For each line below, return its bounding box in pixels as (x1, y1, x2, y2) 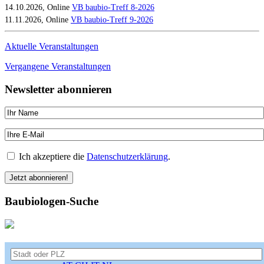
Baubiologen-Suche (5, 194, 98, 207)
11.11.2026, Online (5, 15, 71, 24)
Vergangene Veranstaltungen (5, 61, 111, 71)
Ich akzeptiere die (16, 151, 87, 162)
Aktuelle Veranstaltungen (5, 41, 98, 51)
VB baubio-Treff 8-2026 (72, 2, 154, 12)
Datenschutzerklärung (87, 151, 168, 162)
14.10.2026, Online (5, 2, 72, 12)
